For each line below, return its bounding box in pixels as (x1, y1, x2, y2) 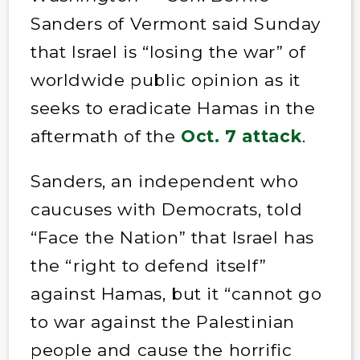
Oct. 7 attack (181, 125, 302, 146)
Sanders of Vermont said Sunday (30, 13, 321, 34)
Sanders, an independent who (30, 170, 299, 191)
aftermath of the (30, 125, 182, 146)
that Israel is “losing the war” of (30, 41, 306, 62)
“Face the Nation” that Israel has (30, 227, 314, 247)
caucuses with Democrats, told (30, 198, 303, 219)
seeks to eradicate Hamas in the (30, 97, 316, 118)
